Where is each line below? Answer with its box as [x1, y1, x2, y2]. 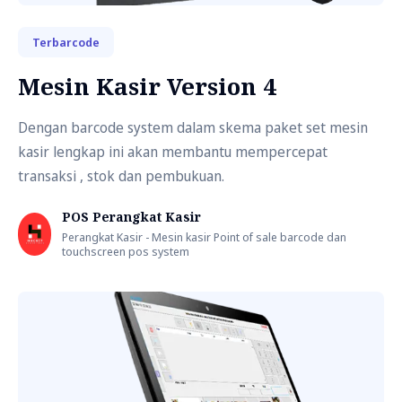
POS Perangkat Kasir [62, 208, 202, 225]
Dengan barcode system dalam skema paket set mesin [18, 118, 368, 137]
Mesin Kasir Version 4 [18, 70, 276, 102]
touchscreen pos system [62, 243, 190, 259]
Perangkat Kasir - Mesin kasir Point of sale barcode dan [62, 229, 347, 245]
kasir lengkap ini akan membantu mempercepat [18, 142, 328, 162]
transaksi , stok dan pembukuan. [18, 166, 224, 186]
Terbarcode [32, 34, 100, 50]
